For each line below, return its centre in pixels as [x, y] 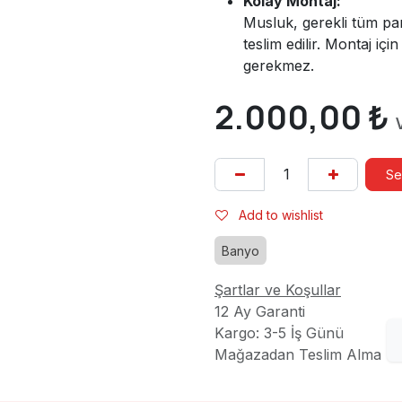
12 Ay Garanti [260, 311]
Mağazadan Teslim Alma [298, 354]
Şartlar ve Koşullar [278, 289]
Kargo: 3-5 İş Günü [279, 332]
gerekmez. [279, 65]
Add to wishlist [281, 215]
